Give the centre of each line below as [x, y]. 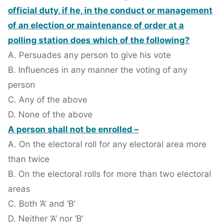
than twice [29, 159]
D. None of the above [50, 115]
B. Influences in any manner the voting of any [98, 70]
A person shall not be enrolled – [73, 130]
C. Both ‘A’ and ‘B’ [42, 204]
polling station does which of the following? [99, 40]
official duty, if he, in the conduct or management [110, 11]
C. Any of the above [48, 100]
